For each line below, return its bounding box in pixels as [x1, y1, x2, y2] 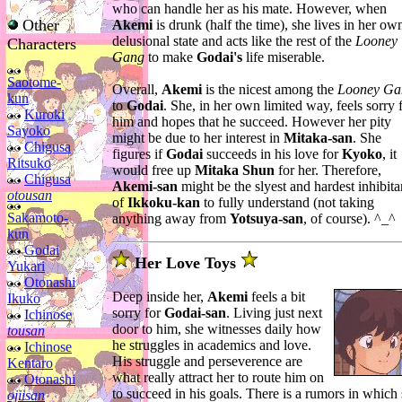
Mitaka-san [284, 130, 353, 146]
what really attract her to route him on [112, 370, 324, 386]
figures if [112, 146, 166, 162]
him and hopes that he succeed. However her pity [112, 114, 391, 130]
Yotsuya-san [230, 211, 303, 227]
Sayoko [7, 123, 50, 138]
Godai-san [164, 305, 226, 321]
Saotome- [7, 74, 61, 90]
